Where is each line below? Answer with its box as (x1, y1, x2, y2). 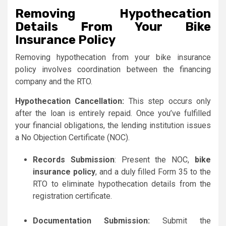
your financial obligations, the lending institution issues (15, 121, 211, 131)
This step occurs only (124, 96, 211, 106)
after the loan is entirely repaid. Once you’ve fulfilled (15, 108, 211, 119)
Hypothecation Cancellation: (15, 96, 125, 106)
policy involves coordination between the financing (15, 65, 211, 75)
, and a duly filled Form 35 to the (95, 167, 211, 177)
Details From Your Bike (15, 20, 211, 34)
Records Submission (33, 155, 115, 165)
